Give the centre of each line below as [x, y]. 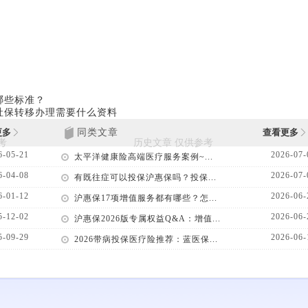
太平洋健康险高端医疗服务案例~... [143, 156]
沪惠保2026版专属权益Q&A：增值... [147, 218]
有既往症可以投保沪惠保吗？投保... [145, 177]
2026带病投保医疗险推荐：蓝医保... [146, 239]
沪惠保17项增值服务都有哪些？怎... [145, 198]
